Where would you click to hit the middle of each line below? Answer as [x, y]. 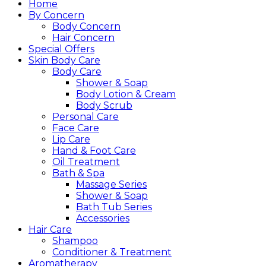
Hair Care [50, 229]
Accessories [103, 218]
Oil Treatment [86, 161]
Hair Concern [83, 37]
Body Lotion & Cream [126, 94]
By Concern [56, 15]
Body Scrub [104, 105]
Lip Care [71, 139]
